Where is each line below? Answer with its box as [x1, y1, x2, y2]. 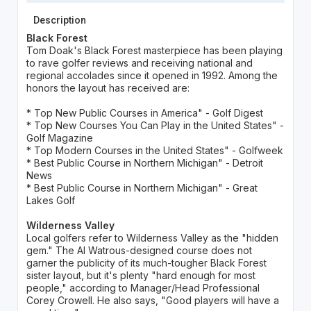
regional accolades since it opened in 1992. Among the [26, 69, 278, 82]
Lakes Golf [26, 194, 75, 207]
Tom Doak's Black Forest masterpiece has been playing [26, 44, 283, 57]
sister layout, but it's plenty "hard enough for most [26, 269, 255, 282]
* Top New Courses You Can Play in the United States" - [26, 119, 284, 132]
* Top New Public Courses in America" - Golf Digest [26, 107, 263, 119]
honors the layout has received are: [26, 82, 190, 94]
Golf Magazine [26, 132, 93, 144]
